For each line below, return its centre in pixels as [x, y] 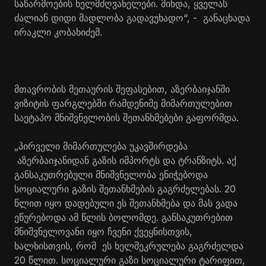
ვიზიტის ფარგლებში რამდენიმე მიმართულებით [123, 103]
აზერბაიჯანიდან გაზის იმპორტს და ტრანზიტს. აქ [125, 160]
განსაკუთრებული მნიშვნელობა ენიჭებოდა [111, 174]
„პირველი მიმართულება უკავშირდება [101, 146]
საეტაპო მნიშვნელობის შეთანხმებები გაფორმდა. [126, 117]
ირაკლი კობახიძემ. [58, 32]
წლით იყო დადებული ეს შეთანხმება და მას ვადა [126, 203]
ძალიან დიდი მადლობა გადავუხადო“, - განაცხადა [132, 18]
